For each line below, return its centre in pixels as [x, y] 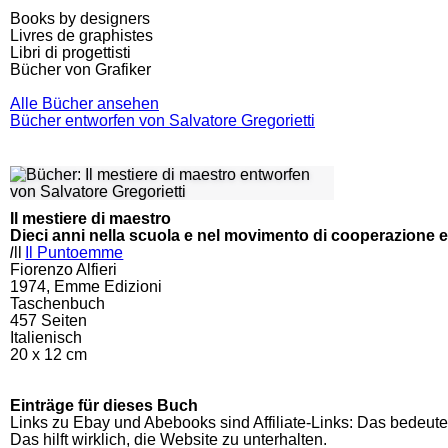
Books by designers [80, 18]
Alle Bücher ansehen [84, 103]
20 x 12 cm [48, 354]
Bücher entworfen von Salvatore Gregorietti [162, 120]
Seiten [62, 320]
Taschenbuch [57, 303]
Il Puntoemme [74, 252]
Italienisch [46, 337]
